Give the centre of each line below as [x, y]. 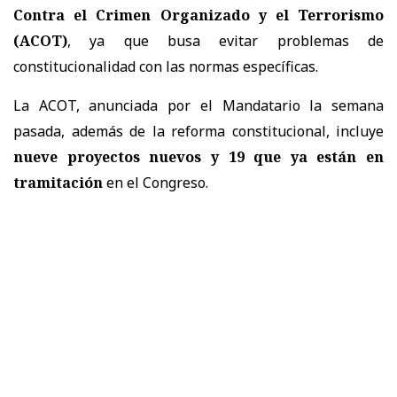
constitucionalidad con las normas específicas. [166, 66]
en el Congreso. [156, 182]
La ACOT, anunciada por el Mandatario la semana [198, 105]
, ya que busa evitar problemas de [226, 40]
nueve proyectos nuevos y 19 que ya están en [198, 156]
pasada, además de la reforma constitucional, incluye [198, 131]
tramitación [58, 182]
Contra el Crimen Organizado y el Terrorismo [198, 15]
